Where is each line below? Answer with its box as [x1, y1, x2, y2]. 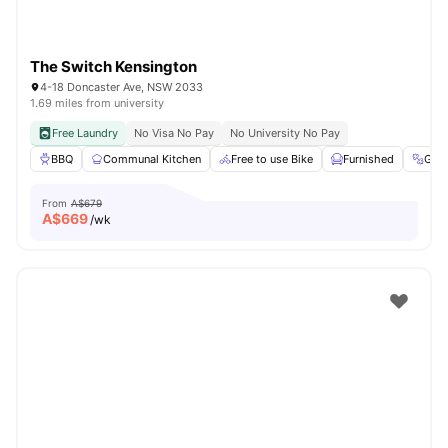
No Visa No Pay [134, 126, 214, 140]
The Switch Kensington [30, 57, 197, 76]
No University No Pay [230, 126, 340, 140]
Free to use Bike [231, 152, 313, 166]
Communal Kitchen [103, 152, 201, 166]
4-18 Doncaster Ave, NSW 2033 [40, 80, 203, 94]
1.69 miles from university [30, 96, 164, 110]
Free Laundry [52, 126, 118, 140]
